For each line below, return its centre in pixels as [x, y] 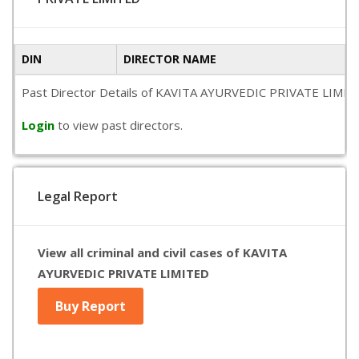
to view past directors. [120, 125]
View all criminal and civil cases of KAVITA [162, 252]
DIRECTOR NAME [170, 59]
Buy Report [91, 306]
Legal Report [78, 196]
